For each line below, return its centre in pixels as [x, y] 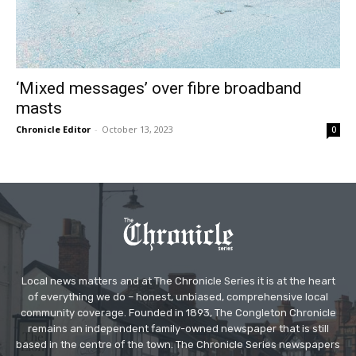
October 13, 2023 [137, 130]
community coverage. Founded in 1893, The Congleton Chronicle [178, 313]
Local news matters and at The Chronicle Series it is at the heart [178, 281]
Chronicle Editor [53, 130]
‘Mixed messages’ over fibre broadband [159, 89]
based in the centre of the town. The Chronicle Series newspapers [178, 345]
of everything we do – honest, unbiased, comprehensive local [178, 297]
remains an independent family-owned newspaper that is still [178, 329]
